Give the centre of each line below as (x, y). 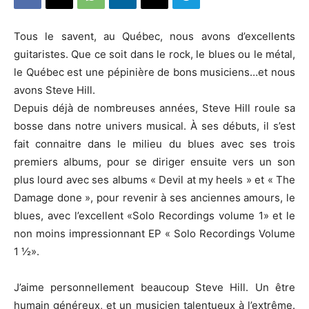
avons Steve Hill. (54, 90)
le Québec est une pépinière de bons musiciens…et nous (154, 72)
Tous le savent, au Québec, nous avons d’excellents (154, 36)
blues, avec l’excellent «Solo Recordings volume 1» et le (154, 216)
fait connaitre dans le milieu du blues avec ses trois (154, 144)
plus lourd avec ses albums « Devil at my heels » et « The (154, 180)
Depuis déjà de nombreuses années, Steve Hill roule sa (154, 108)
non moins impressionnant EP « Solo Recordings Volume (154, 233)
